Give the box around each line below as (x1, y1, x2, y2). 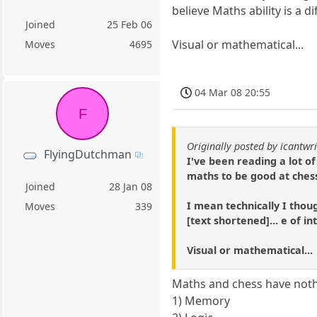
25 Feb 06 (107, 18, 153, 32)
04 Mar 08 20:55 (195, 85, 271, 99)
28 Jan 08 (109, 180, 153, 193)
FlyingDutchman (43, 146, 132, 162)
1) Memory (172, 293, 231, 309)
